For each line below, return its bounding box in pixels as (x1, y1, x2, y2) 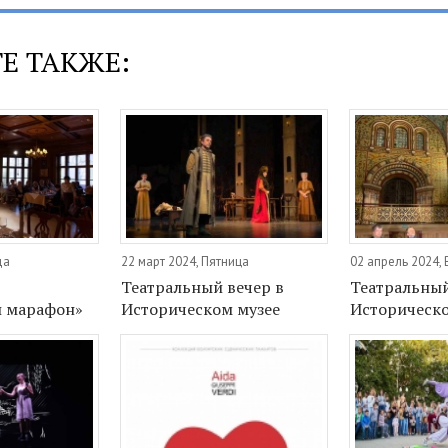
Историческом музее (121, 298, 281, 321)
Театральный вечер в (121, 276, 285, 299)
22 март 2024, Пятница (121, 253, 250, 271)
